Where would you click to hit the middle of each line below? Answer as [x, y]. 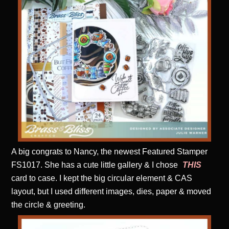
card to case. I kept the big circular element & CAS [102, 178]
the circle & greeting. [49, 204]
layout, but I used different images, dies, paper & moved [111, 191]
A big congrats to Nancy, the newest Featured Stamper [110, 151]
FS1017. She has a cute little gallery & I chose [96, 165]
